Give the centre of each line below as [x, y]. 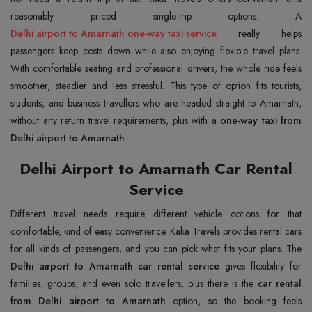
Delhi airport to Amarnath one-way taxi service [114, 33]
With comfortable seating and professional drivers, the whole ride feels [156, 68]
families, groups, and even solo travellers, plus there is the [134, 283]
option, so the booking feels [234, 301]
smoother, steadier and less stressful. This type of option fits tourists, [156, 86]
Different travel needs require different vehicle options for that [156, 214]
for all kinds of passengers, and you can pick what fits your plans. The [156, 249]
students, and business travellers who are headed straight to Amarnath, [156, 103]
